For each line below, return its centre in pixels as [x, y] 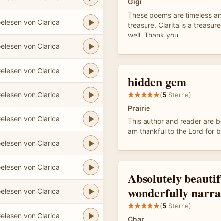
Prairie [139, 108]
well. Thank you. [154, 35]
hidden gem [157, 82]
